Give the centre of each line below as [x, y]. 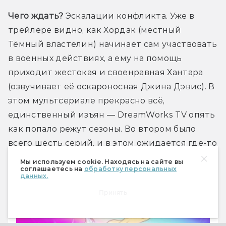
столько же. [34, 157]
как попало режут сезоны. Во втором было [102, 129]
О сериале [52, 196]
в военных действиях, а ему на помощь [95, 59]
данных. [34, 176]
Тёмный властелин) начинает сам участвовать [113, 44]
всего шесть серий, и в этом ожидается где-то [113, 143]
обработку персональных [130, 169]
